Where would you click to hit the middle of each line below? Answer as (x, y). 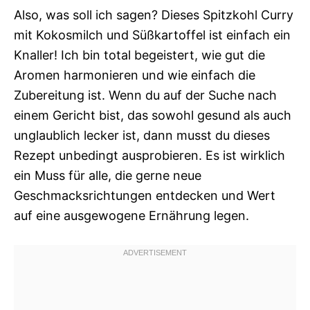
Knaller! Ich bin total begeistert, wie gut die (139, 55)
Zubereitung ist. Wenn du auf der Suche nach (145, 95)
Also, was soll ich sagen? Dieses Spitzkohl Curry (154, 15)
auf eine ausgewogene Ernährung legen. (131, 216)
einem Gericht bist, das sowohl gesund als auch (153, 116)
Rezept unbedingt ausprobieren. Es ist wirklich (149, 156)
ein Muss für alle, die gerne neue (108, 176)
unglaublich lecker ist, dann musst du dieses (142, 136)
